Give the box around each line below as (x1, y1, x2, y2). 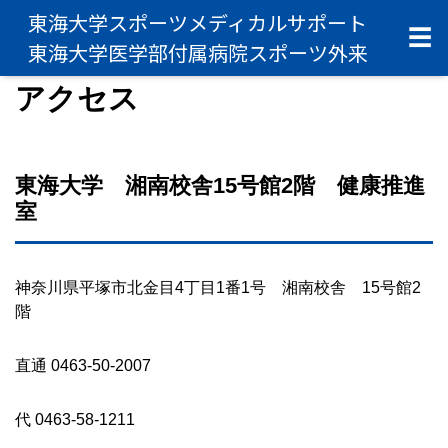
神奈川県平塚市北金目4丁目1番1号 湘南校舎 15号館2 (15, 279, 421, 296)
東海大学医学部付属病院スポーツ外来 (28, 38, 368, 67)
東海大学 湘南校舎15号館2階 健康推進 (15, 173, 425, 198)
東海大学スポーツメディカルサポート (28, 8, 367, 37)
